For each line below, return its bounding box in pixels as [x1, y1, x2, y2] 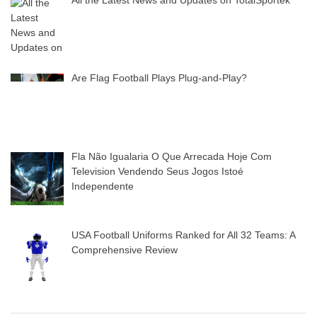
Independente [71, 180, 134, 192]
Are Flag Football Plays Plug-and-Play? [71, 72, 247, 84]
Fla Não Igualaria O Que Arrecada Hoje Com [71, 150, 272, 162]
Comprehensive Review [71, 243, 178, 255]
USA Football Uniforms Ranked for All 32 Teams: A [71, 229, 295, 241]
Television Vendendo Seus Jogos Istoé [71, 165, 243, 177]
